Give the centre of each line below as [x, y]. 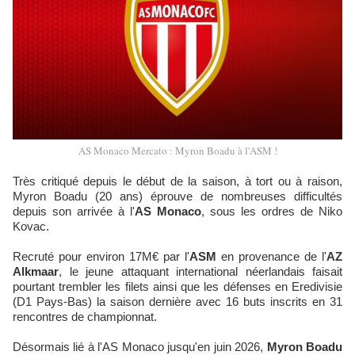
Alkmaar [36, 272]
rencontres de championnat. [85, 317]
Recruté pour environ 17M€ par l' [101, 257]
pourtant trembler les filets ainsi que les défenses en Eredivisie [177, 287]
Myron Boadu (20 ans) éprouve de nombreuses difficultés [177, 197]
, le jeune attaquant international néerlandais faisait [200, 272]
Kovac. [31, 227]
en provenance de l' [271, 257]
